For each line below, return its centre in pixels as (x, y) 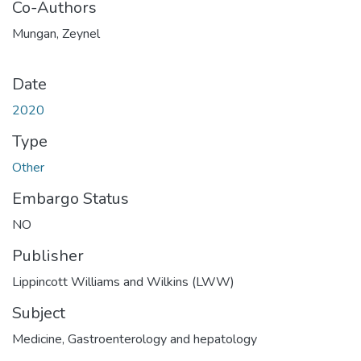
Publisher (48, 255)
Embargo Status (71, 198)
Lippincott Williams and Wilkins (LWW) (123, 282)
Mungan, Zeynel (56, 33)
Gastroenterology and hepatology (162, 339)
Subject (39, 313)
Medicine (37, 339)
